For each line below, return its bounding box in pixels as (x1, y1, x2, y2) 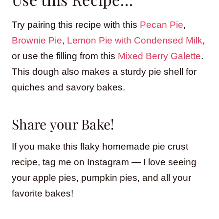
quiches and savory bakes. (12, 82, 125, 92)
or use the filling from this (12, 50, 118, 61)
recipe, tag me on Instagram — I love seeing (12, 156, 197, 167)
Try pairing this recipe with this (12, 19, 140, 30)
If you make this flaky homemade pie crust (12, 141, 188, 152)
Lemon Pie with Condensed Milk (67, 35, 202, 45)
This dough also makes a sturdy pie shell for (12, 66, 197, 77)
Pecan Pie (140, 19, 183, 30)
